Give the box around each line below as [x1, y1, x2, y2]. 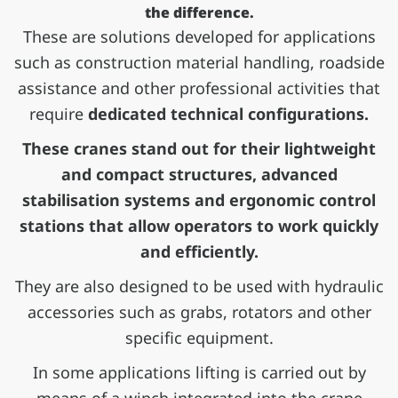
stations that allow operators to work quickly [20, 215, 378, 237]
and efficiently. [139, 241, 259, 263]
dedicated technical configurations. [88, 103, 369, 125]
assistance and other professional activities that [18, 77, 380, 99]
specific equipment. [124, 327, 274, 349]
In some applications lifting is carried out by [32, 362, 366, 384]
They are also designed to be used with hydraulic [14, 275, 384, 298]
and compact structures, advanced [60, 163, 338, 186]
